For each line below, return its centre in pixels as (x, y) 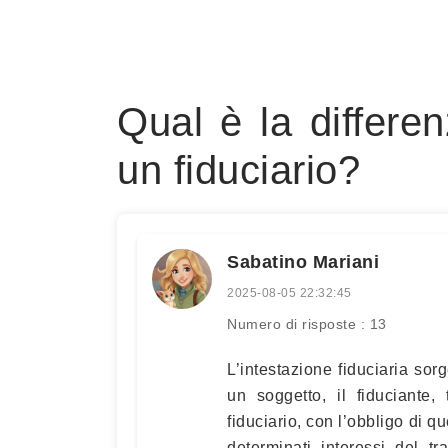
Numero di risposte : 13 (307, 324)
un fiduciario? (238, 170)
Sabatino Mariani (303, 262)
